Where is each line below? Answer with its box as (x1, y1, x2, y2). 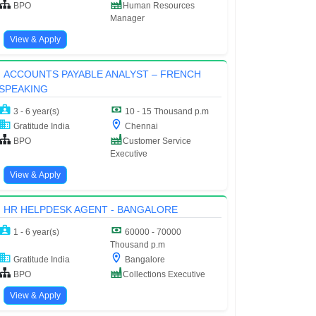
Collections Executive (123, 269, 205, 279)
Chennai (123, 121, 158, 131)
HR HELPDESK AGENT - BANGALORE (3, 203, 178, 215)
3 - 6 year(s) (11, 106, 60, 116)
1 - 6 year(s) (11, 226, 60, 237)
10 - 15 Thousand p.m (123, 106, 209, 116)
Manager (110, 13, 145, 23)
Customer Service (123, 135, 191, 146)
